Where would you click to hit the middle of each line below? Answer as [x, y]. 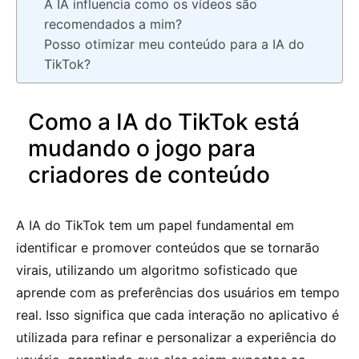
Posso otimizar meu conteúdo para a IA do [174, 44]
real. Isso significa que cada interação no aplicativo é [177, 315]
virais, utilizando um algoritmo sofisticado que [157, 270]
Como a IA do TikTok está [164, 121]
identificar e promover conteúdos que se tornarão [168, 247]
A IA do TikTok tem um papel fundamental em [155, 225]
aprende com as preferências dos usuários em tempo [178, 292]
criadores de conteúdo [149, 174]
